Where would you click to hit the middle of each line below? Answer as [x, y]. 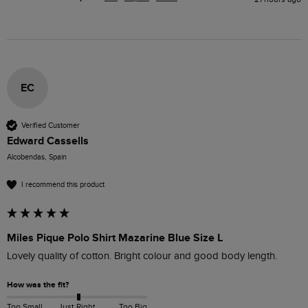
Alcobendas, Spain [37, 157]
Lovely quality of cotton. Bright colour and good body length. [142, 256]
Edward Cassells [48, 141]
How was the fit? [38, 285]
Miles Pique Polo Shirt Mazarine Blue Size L [115, 238]
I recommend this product [63, 184]
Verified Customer [51, 125]
